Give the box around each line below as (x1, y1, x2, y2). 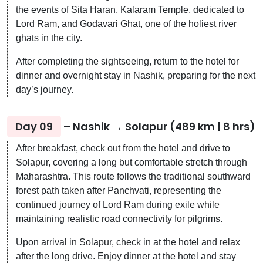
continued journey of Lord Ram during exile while (16, 199, 220, 210)
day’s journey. (16, 84, 73, 95)
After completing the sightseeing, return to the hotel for (16, 56, 239, 66)
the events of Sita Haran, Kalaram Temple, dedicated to (16, 4, 244, 15)
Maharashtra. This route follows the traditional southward (16, 171, 251, 181)
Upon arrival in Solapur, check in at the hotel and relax (16, 237, 240, 247)
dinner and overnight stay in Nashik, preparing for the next (16, 70, 255, 80)
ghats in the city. (16, 32, 82, 43)
